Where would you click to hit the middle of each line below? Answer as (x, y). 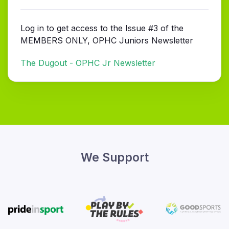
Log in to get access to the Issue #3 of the (102, 28)
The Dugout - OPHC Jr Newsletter (88, 63)
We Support (114, 157)
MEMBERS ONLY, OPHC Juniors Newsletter (107, 41)
